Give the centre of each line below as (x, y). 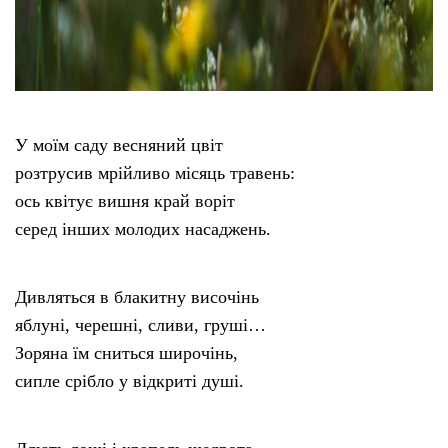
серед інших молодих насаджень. (143, 229)
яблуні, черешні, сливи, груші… (140, 325)
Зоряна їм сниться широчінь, (126, 353)
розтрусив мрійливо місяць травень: (155, 173)
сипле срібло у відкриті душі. (129, 381)
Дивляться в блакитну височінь (137, 297)
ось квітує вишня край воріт (125, 201)
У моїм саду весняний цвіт (119, 145)
